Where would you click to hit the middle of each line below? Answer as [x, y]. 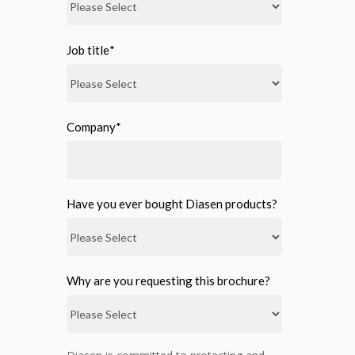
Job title [88, 50]
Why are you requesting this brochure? [168, 281]
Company [91, 127]
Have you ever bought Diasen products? [172, 204]
